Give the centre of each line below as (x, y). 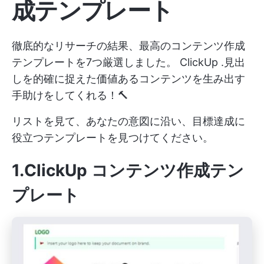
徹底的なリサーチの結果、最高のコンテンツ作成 (128, 46)
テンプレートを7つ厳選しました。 (96, 62)
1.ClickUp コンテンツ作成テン (128, 170)
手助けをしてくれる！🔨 (70, 95)
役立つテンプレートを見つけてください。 (113, 138)
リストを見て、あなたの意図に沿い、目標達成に (128, 121)
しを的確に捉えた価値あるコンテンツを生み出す (128, 79)
